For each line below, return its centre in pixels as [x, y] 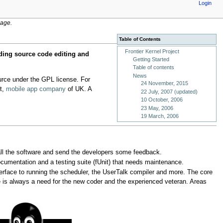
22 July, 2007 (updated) [169, 91]
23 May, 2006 [157, 108]
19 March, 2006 [160, 116]
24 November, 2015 [164, 83]
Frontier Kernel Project [152, 52]
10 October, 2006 [162, 100]
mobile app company [36, 89]
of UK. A [78, 89]
